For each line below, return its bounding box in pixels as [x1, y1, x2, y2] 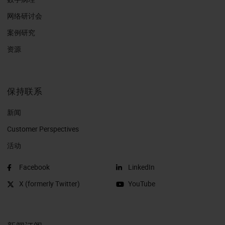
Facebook [19, 162, 50, 172]
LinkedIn [128, 162, 155, 172]
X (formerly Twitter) [19, 178, 80, 188]
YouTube [128, 178, 155, 188]
